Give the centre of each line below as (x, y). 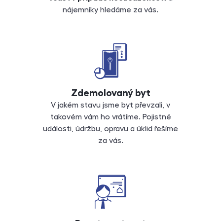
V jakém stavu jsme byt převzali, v (110, 105)
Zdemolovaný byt (110, 93)
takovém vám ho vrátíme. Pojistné (110, 117)
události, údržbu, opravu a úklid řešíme (110, 129)
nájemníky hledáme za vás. (110, 10)
